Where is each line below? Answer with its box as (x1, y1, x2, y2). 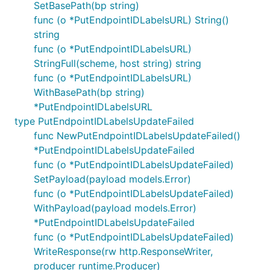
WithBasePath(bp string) (34, 86, 145, 98)
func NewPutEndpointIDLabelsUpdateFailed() (34, 130, 240, 142)
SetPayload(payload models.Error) (34, 173, 191, 185)
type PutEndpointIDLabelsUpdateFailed (14, 115, 194, 127)
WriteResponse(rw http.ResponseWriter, (34, 245, 213, 257)
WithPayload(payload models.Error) (34, 202, 196, 214)
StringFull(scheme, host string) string (34, 57, 201, 69)
